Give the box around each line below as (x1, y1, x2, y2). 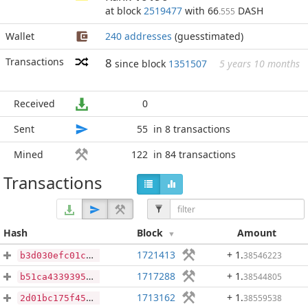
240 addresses (105, 30, 172, 43)
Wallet (5, 30, 34, 43)
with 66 (182, 4, 219, 17)
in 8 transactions (153, 122, 230, 135)
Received (14, 97, 55, 110)
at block (105, 4, 144, 17)
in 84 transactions (153, 148, 236, 161)
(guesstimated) (172, 30, 243, 43)
